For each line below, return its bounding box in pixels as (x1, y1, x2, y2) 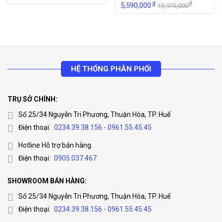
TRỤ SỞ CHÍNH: (7, 95, 57, 103)
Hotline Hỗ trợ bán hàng (18, 141, 91, 149)
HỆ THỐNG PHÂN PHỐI (71, 64, 151, 73)
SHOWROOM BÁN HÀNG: (7, 176, 87, 185)
